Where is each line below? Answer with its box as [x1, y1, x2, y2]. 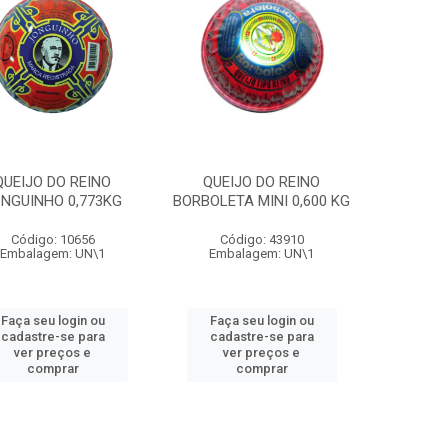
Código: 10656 [10, 232, 95, 247]
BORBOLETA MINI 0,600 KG [173, 192, 351, 210]
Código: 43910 [219, 232, 304, 247]
